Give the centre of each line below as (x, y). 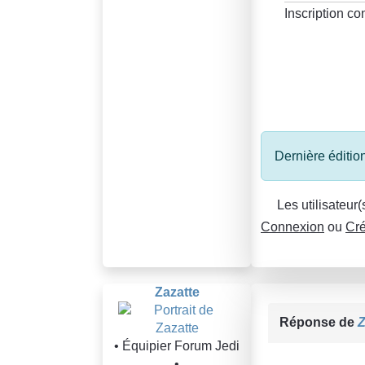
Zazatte (177, 292)
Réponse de (319, 322)
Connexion (292, 226)
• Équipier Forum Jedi (177, 345)
